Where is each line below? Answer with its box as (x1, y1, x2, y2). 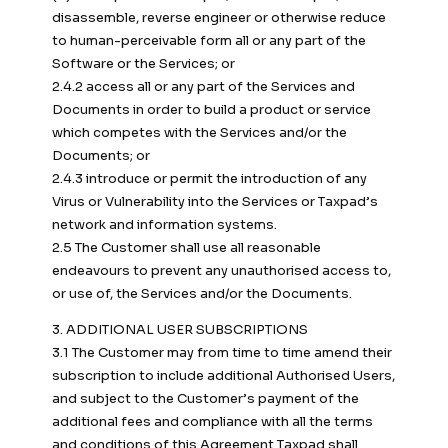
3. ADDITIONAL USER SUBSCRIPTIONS (52, 321, 308, 339)
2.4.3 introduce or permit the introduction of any (52, 170, 367, 188)
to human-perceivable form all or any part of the (52, 32, 366, 50)
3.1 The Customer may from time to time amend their (52, 344, 392, 362)
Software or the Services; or (52, 55, 235, 73)
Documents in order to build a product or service (52, 101, 371, 119)
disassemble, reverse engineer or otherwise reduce (52, 9, 386, 27)
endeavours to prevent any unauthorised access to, (52, 262, 391, 280)
